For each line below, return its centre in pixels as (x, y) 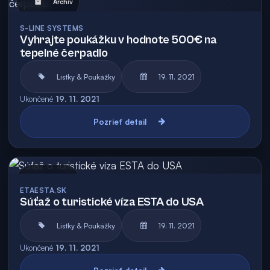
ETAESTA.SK (43, 190)
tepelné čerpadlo (64, 53)
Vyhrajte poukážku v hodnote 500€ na (118, 40)
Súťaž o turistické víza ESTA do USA (112, 202)
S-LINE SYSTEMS (52, 28)
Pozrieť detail (120, 121)
